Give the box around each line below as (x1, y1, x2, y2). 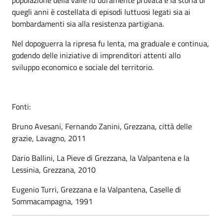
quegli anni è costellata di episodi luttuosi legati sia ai (12, 5, 190, 18)
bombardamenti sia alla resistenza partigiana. (12, 17, 164, 30)
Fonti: (12, 100, 31, 112)
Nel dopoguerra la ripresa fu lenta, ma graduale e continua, (12, 37, 209, 49)
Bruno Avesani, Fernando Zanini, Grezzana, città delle (12, 120, 192, 132)
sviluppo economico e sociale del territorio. (12, 61, 153, 73)
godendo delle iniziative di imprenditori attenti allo (12, 49, 181, 61)
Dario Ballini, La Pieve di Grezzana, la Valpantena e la (12, 151, 189, 164)
